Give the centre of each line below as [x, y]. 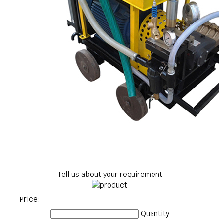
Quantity [155, 213]
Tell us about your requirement [109, 174]
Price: [30, 199]
